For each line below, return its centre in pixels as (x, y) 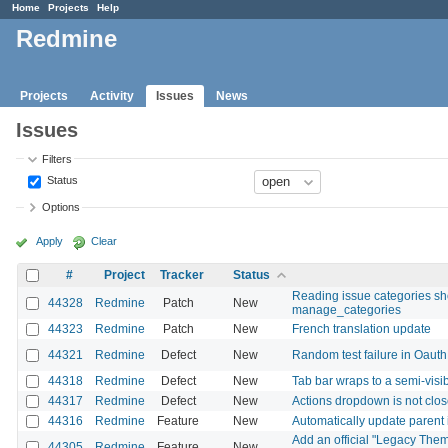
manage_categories (346, 309)
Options (61, 207)
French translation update (361, 328)
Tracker (182, 274)
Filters (57, 158)
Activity (112, 95)
